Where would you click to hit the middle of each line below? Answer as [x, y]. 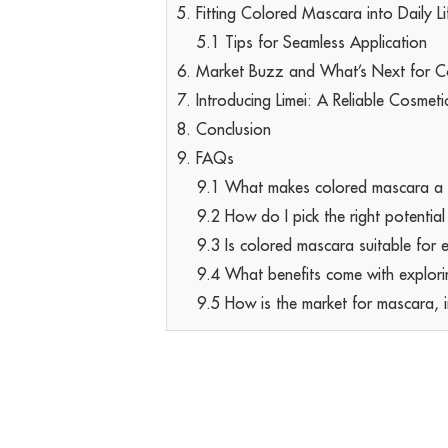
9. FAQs [206, 158]
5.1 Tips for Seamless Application [312, 42]
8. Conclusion [224, 129]
